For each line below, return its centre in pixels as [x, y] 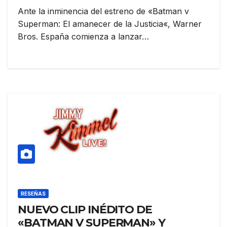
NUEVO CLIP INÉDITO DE [85, 210]
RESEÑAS [33, 194]
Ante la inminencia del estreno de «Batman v [103, 11]
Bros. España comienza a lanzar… [83, 37]
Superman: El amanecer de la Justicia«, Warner [110, 24]
